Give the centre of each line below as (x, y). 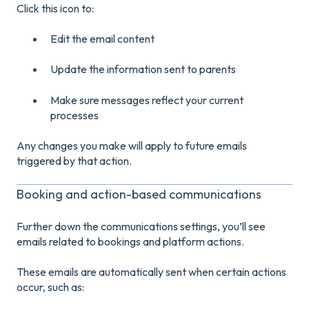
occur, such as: (50, 287)
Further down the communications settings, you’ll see (141, 226)
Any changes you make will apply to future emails (132, 146)
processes (74, 115)
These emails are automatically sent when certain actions (151, 272)
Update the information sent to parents (143, 69)
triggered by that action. (74, 161)
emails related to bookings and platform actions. (130, 241)
